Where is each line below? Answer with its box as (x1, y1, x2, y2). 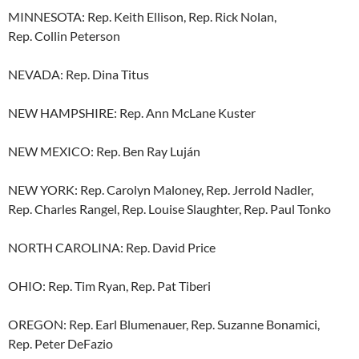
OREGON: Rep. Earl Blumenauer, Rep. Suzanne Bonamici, (8, 317, 320, 333)
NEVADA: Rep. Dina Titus (8, 67, 149, 83)
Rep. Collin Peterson (8, 28, 120, 44)
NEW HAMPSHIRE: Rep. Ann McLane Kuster (8, 105, 256, 121)
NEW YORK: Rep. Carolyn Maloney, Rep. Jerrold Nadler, (8, 182, 313, 198)
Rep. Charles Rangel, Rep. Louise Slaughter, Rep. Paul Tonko (8, 201, 331, 217)
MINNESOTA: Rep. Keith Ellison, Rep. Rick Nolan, (8, 9, 276, 25)
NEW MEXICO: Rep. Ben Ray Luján (8, 143, 200, 159)
